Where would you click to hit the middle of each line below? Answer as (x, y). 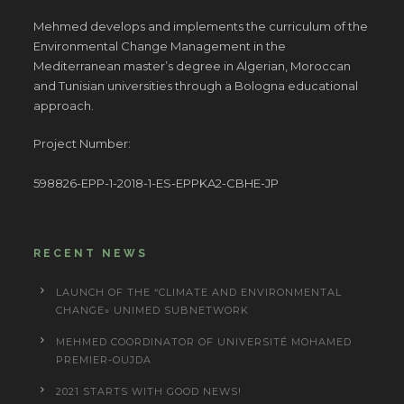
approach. (64, 106)
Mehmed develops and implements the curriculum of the (201, 27)
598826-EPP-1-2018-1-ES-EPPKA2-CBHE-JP (156, 184)
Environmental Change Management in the (160, 46)
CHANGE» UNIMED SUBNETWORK (153, 311)
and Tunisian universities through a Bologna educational (196, 86)
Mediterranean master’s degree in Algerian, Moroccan (193, 66)
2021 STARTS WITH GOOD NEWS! (149, 392)
